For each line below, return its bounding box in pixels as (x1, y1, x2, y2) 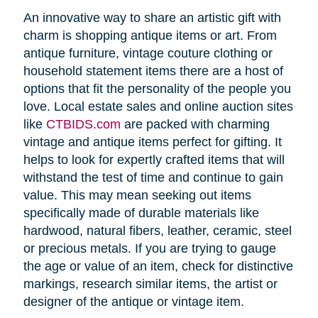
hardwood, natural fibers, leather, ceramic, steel (23, 224, 292, 238)
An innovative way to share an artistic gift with (23, 11, 281, 26)
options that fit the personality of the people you (23, 82, 291, 97)
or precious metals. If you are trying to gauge (23, 241, 276, 256)
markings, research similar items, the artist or (23, 277, 278, 292)
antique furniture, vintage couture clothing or (23, 46, 273, 61)
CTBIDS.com (45, 117, 121, 132)
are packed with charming (120, 117, 270, 132)
